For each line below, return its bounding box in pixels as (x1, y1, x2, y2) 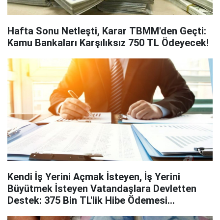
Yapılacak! (7, 206, 53, 218)
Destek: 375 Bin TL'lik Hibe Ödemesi (7, 194, 167, 206)
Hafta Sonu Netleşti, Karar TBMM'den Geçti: (7, 25, 206, 37)
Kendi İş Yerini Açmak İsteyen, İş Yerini (7, 171, 180, 183)
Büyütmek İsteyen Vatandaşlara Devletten (7, 183, 196, 194)
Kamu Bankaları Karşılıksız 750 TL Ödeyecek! (7, 37, 209, 49)
